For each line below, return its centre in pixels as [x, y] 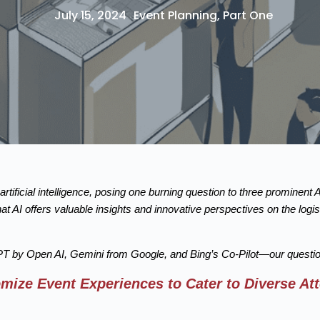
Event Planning [175, 15]
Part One [247, 15]
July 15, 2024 [90, 15]
